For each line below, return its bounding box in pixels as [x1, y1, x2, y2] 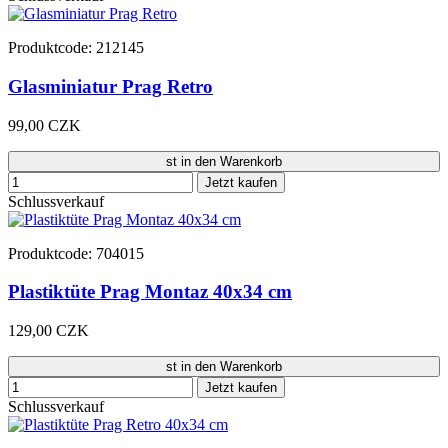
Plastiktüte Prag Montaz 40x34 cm [8, 281, 292, 303]
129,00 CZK [8, 322, 89, 340]
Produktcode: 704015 [8, 244, 144, 262]
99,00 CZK [8, 116, 81, 134]
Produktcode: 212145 [8, 39, 144, 57]
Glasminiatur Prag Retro [8, 75, 213, 97]
